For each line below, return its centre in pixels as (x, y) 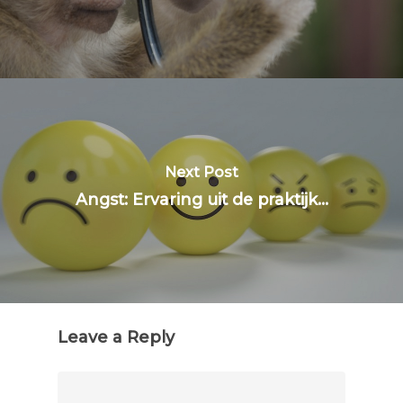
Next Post (201, 172)
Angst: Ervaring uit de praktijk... (201, 199)
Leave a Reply (116, 337)
